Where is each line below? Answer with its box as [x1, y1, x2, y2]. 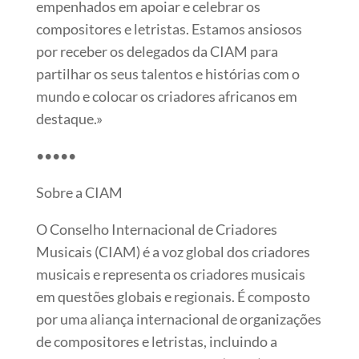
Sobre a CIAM [35, 183, 123, 201]
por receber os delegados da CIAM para [35, 42, 278, 60]
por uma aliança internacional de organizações [35, 309, 321, 328]
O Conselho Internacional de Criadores [35, 220, 277, 238]
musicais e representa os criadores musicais [35, 264, 305, 283]
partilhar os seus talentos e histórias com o [35, 64, 300, 83]
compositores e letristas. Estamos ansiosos [35, 19, 302, 38]
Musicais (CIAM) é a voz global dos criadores [35, 242, 310, 260]
